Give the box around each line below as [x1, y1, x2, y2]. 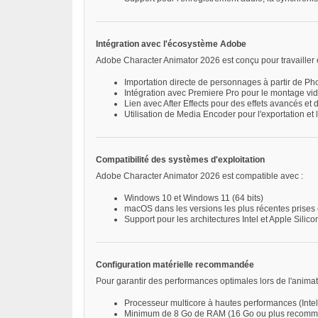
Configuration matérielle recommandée [96, 260, 254, 270]
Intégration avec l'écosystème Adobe [96, 39, 246, 50]
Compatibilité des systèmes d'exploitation [96, 155, 265, 165]
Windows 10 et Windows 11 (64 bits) [124, 193, 263, 204]
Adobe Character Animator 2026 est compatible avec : [96, 171, 303, 182]
